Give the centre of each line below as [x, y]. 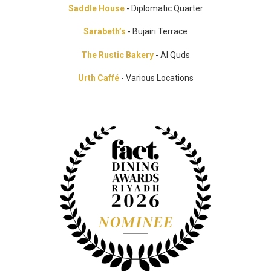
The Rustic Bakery [117, 55]
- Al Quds [172, 55]
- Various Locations [156, 78]
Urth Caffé [98, 78]
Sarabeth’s [105, 32]
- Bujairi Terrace [157, 32]
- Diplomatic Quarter [164, 9]
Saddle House [96, 9]
